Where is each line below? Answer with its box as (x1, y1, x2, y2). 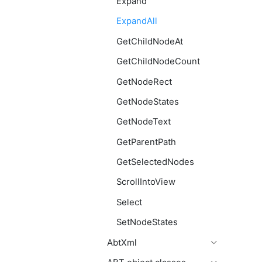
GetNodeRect (116, 76, 172, 87)
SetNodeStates (116, 217, 178, 228)
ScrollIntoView (116, 177, 175, 188)
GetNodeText (116, 116, 171, 127)
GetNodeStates (116, 96, 179, 107)
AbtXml (107, 237, 137, 248)
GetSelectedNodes (116, 157, 194, 168)
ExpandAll (116, 16, 157, 27)
